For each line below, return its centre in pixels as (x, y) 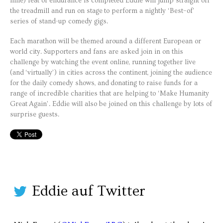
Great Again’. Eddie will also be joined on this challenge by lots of (111, 104)
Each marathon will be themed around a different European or (106, 42)
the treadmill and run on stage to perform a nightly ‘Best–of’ (102, 11)
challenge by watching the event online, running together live (103, 62)
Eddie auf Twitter (89, 191)
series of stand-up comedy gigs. (59, 22)
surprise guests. (35, 115)
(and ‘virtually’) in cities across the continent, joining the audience (111, 73)
